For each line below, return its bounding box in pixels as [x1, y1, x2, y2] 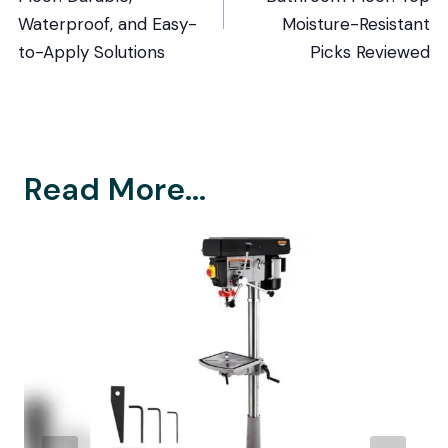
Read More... [24, 168, 206, 210]
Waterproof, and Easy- [17, 12, 197, 35]
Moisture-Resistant [282, 12, 431, 35]
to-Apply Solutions [17, 40, 165, 63]
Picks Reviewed [310, 40, 431, 63]
